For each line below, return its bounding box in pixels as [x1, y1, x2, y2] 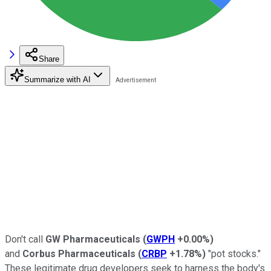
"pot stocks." [206, 247, 261, 260]
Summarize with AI [24, 74, 91, 84]
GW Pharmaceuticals [45, 233, 140, 245]
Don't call [5, 233, 45, 245]
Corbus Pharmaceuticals [22, 247, 135, 260]
